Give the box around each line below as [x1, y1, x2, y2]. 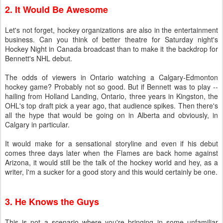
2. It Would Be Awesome [5, 3, 108, 16]
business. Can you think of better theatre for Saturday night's [5, 34, 218, 44]
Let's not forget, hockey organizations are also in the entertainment [5, 25, 218, 35]
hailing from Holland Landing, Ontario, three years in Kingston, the [5, 91, 218, 101]
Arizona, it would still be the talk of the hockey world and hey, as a [5, 157, 218, 167]
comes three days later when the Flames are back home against [5, 148, 218, 158]
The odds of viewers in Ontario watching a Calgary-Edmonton [5, 72, 218, 82]
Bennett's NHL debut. [5, 53, 72, 63]
